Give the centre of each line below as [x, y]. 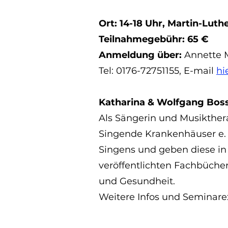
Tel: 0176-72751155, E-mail [158, 71]
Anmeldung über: [141, 55]
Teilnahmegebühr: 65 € [155, 39]
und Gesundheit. [137, 181]
